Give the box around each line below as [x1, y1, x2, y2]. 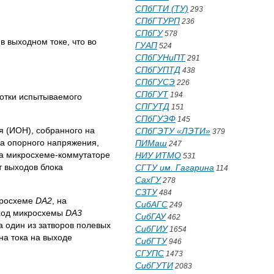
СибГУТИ [135, 261, 173, 270]
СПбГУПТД [135, 65, 180, 75]
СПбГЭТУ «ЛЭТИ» [135, 126, 210, 136]
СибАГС [135, 199, 168, 209]
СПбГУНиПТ [135, 53, 185, 62]
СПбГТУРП [135, 16, 180, 26]
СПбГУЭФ [135, 114, 176, 124]
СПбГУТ [135, 89, 168, 99]
